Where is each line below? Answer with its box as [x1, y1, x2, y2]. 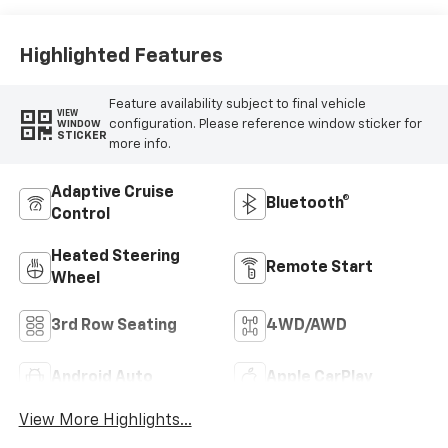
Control [50, 207, 110, 224]
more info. [108, 137, 171, 151]
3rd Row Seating [50, 318, 177, 335]
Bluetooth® [266, 196, 350, 213]
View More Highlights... [18, 413, 192, 430]
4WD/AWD [266, 318, 347, 335]
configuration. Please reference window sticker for [108, 117, 422, 131]
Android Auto [50, 370, 153, 387]
